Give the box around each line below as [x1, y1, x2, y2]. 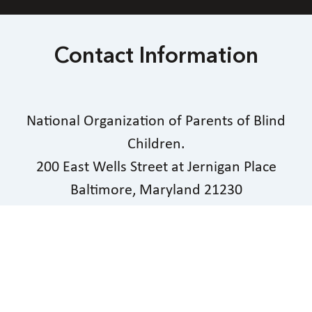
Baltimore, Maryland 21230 [70, 182, 242, 198]
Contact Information [54, 45, 258, 68]
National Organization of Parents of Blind [26, 113, 286, 130]
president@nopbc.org [86, 239, 226, 256]
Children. [127, 136, 185, 153]
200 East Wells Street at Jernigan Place [36, 159, 276, 175]
